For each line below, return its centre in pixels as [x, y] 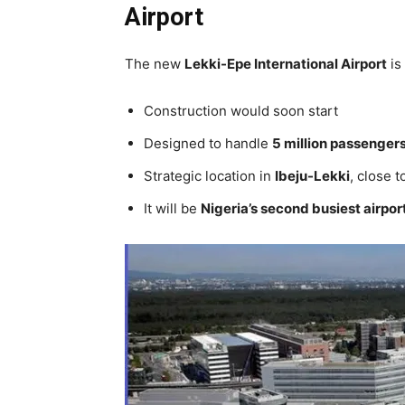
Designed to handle [208, 143]
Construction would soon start [241, 111]
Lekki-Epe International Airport [286, 64]
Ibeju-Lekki [312, 176]
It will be [172, 208]
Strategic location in [209, 176]
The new [155, 64]
